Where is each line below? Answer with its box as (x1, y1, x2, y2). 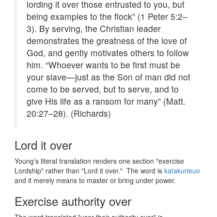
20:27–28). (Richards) (27, 107, 111, 120)
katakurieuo (164, 166, 200, 176)
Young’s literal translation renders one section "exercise (15, 156, 184, 166)
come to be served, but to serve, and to (27, 83, 179, 95)
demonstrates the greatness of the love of (27, 34, 187, 47)
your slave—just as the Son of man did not (27, 71, 190, 83)
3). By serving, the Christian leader (27, 22, 161, 35)
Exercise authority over (15, 192, 131, 210)
